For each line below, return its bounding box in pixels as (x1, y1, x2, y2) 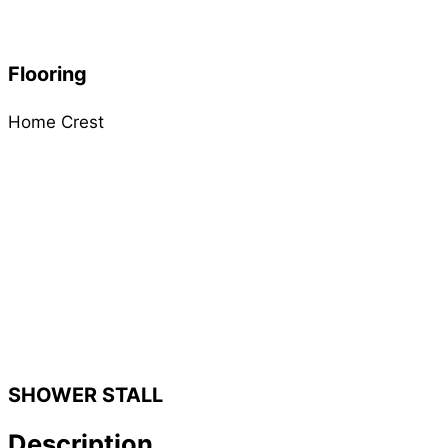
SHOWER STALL (8, 382, 163, 407)
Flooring (8, 61, 87, 86)
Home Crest (8, 111, 104, 132)
